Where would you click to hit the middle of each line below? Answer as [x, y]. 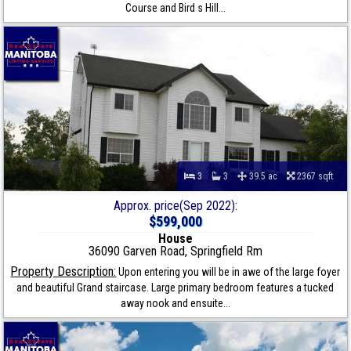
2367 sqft [317, 177]
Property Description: [63, 272]
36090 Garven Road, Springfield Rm [175, 251]
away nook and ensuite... [175, 304]
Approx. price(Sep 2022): [175, 206]
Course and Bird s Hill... [175, 8]
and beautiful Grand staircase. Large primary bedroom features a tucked [175, 288]
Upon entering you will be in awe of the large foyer [228, 272]
